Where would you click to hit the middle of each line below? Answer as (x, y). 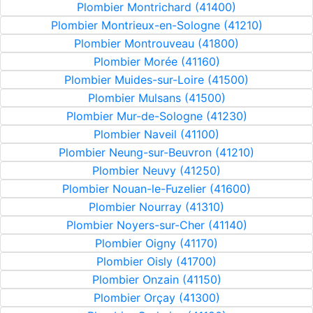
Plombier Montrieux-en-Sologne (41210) (156, 25)
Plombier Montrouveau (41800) (156, 43)
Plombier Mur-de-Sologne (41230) (156, 116)
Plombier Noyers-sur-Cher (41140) (156, 225)
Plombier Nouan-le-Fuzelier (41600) (156, 189)
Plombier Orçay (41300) (156, 298)
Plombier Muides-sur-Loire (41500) (156, 80)
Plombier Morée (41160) (156, 61)
